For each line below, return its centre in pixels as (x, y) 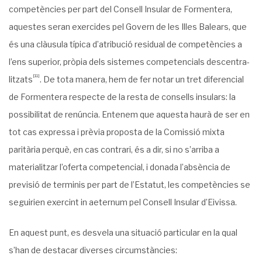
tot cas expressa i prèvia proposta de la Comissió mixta (117, 132)
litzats (21, 79)
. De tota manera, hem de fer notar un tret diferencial (142, 79)
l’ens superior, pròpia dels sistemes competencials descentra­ (129, 62)
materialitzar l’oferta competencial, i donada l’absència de (120, 167)
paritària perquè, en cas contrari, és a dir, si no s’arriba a (114, 149)
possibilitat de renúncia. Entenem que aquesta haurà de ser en (129, 114)
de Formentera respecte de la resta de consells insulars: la (122, 97)
